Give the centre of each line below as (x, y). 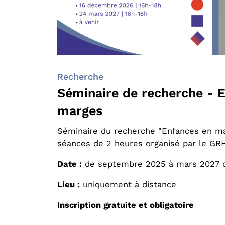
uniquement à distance (128, 184)
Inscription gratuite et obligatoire (126, 205)
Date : (70, 164)
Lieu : (69, 184)
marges (80, 110)
